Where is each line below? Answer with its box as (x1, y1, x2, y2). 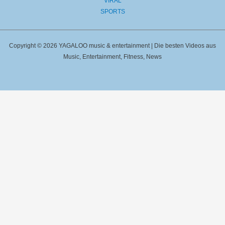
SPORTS (100, 8, 125, 15)
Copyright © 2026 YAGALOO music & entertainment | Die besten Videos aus (9, 42, 216, 49)
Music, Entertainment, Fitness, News (63, 53, 162, 60)
